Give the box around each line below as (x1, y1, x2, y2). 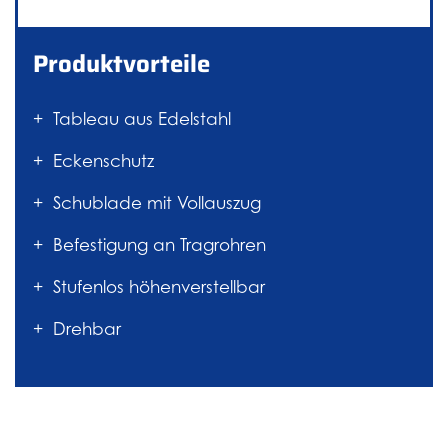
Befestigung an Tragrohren (53, 235, 271, 256)
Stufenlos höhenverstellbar (53, 277, 270, 298)
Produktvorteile (33, 45, 210, 84)
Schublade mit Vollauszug (53, 193, 261, 214)
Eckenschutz (53, 151, 154, 172)
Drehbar (53, 319, 121, 340)
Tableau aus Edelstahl (53, 109, 231, 130)
